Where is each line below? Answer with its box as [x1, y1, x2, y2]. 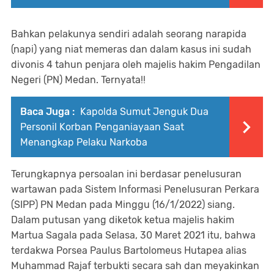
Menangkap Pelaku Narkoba [20, 136, 147, 148]
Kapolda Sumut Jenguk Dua [78, 106, 209, 117]
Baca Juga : [20, 106, 75, 117]
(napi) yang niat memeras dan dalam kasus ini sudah [11, 43, 251, 55]
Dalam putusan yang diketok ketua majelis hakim [11, 214, 234, 226]
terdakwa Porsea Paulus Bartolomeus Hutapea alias [11, 245, 246, 256]
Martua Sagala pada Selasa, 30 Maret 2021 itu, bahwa [11, 229, 256, 241]
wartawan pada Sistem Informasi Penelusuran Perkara [11, 183, 259, 195]
